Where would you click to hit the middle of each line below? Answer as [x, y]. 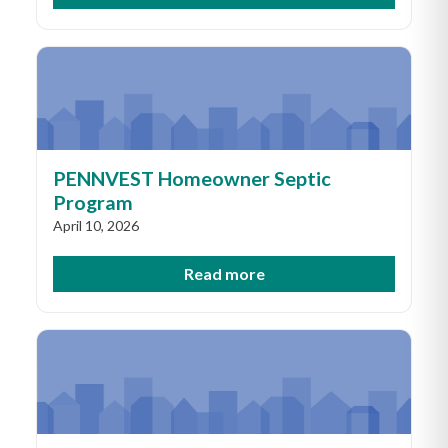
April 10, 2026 [96, 226]
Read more [224, 274]
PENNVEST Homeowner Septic [192, 178]
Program [93, 202]
